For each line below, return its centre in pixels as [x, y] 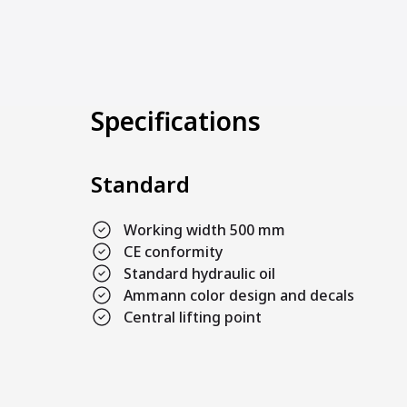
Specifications [176, 120]
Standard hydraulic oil [199, 273]
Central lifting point [193, 317]
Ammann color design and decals [239, 295]
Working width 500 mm [204, 229]
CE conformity [173, 251]
